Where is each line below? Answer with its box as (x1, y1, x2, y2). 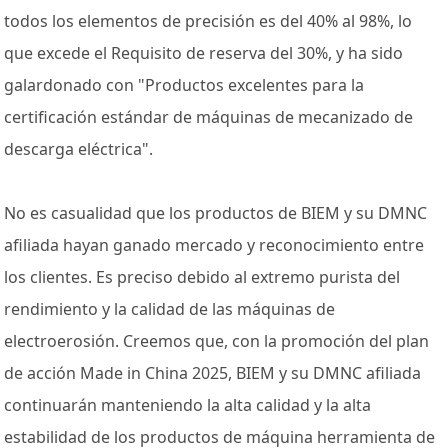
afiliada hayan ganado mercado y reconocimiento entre (4, 234, 425, 257)
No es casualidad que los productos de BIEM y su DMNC (4, 202, 428, 225)
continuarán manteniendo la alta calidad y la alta (4, 394, 372, 417)
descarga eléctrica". (4, 138, 154, 161)
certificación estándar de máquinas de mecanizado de (4, 106, 414, 129)
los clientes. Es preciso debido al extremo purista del (4, 266, 401, 289)
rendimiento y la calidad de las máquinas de (4, 298, 336, 321)
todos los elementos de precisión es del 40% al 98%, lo (4, 10, 413, 33)
